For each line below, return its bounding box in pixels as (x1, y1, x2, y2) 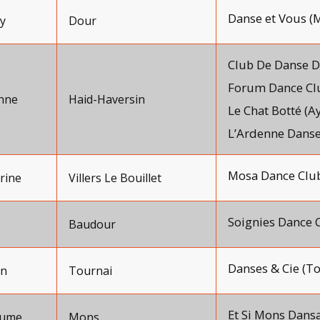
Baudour (69, 216, 116, 232)
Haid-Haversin (69, 91, 145, 107)
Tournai (69, 263, 112, 279)
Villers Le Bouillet (69, 170, 161, 186)
